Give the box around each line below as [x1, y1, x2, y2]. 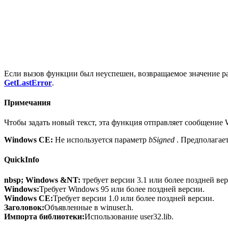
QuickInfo [4, 155, 39, 164]
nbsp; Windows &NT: [4, 175, 82, 184]
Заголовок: [4, 203, 44, 212]
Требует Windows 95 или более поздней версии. [39, 184, 205, 193]
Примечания [4, 98, 51, 107]
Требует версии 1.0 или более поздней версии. [53, 193, 214, 203]
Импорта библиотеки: [4, 212, 84, 221]
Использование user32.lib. [84, 212, 174, 221]
